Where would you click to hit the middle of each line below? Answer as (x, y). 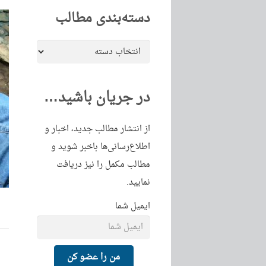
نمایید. (138, 183)
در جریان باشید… (97, 98)
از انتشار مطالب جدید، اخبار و (97, 129)
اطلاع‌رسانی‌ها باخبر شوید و (101, 147)
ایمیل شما (133, 206)
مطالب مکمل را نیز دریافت (103, 165)
